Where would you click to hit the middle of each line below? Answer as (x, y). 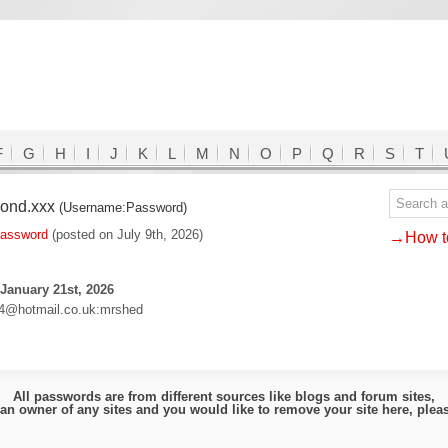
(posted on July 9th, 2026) (125, 234)
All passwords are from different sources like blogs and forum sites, (224, 396)
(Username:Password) (123, 207)
